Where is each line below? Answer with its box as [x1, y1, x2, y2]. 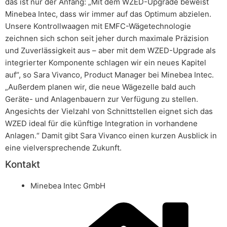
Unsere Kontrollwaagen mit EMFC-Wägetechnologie [5, 21, 191, 31]
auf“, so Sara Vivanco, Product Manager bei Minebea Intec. [5, 70, 214, 80]
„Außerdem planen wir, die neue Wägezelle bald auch [5, 82, 196, 92]
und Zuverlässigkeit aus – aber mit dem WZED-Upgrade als [5, 46, 216, 55]
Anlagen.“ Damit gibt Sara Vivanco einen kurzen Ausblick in [5, 131, 217, 140]
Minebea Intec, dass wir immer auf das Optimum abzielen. [5, 9, 211, 19]
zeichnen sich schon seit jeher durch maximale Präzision [5, 33, 209, 43]
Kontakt [5, 159, 41, 170]
